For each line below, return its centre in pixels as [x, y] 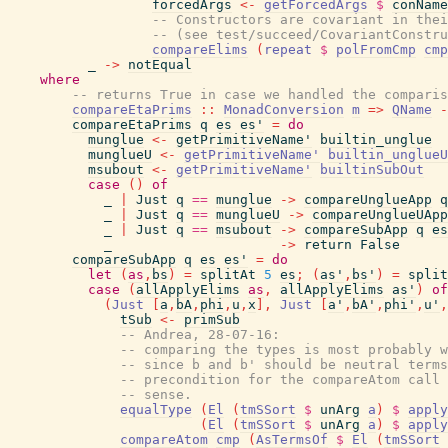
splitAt [228, 274]
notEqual [160, 64]
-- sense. [156, 394]
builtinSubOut [372, 169]
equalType [156, 409]
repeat [288, 49]
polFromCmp [376, 49]
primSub [212, 319]
